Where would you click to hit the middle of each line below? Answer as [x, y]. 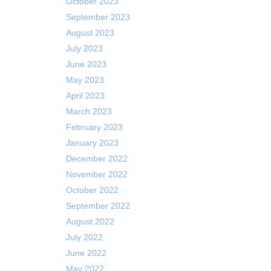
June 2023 [86, 64]
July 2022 [84, 237]
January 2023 [92, 143]
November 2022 [96, 174]
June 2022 [86, 253]
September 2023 [98, 17]
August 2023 [90, 33]
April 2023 [85, 96]
